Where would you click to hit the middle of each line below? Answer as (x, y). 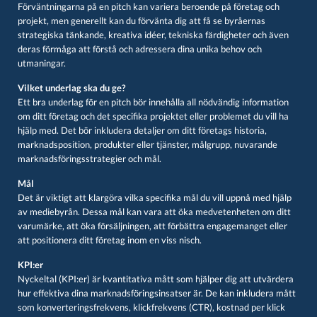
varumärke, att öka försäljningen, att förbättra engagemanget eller (152, 226)
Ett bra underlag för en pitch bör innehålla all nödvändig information (153, 102)
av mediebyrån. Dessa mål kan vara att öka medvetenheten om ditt (154, 212)
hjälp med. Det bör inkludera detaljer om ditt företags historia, (142, 131)
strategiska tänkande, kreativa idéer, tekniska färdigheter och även (153, 35)
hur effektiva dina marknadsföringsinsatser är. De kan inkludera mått (157, 293)
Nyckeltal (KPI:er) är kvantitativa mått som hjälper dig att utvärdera (156, 279)
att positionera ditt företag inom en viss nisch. (110, 240)
